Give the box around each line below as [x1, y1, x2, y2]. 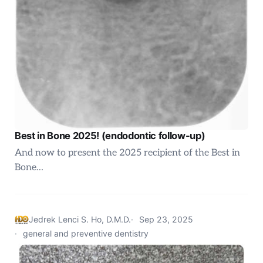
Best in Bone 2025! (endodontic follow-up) [15, 129, 205, 141]
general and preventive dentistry [23, 228, 149, 239]
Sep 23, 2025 [139, 214, 193, 225]
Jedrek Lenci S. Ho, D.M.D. [29, 214, 131, 225]
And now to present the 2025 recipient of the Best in [15, 147, 240, 159]
